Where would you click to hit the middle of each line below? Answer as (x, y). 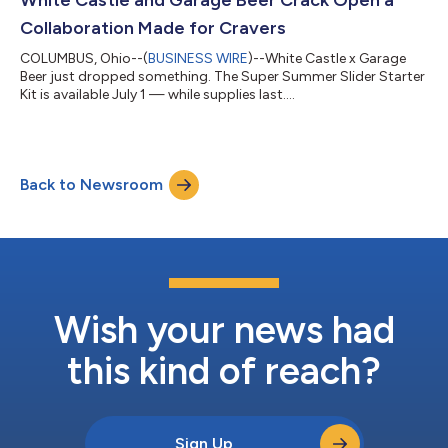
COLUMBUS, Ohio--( (84, 58)
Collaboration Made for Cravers (153, 27)
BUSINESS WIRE (198, 58)
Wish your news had (224, 329)
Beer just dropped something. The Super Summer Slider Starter (222, 76)
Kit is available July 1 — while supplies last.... (157, 94)
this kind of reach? (224, 370)
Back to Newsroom (91, 184)
